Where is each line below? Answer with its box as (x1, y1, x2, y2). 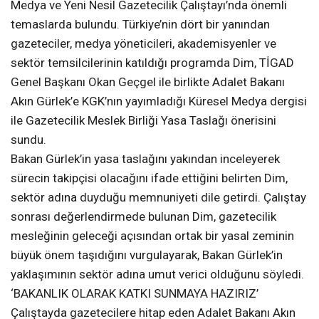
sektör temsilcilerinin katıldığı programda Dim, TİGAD (11, 55, 294, 70)
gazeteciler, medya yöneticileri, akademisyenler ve (11, 36, 276, 51)
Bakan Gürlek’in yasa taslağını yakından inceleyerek (11, 151, 280, 166)
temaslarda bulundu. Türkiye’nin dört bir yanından (11, 16, 270, 31)
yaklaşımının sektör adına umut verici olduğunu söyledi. (11, 266, 304, 281)
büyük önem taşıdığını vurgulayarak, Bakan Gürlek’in (11, 247, 283, 262)
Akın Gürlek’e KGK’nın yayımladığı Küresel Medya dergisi (11, 93, 307, 108)
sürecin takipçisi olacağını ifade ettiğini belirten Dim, (11, 170, 288, 185)
